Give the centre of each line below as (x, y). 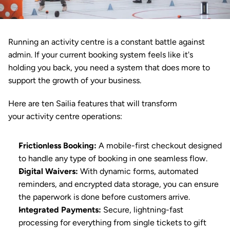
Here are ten (32, 103)
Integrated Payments (59, 210)
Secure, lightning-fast (142, 210)
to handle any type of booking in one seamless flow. (113, 158)
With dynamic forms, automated (138, 171)
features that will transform (126, 103)
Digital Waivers (47, 171)
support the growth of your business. (75, 80)
